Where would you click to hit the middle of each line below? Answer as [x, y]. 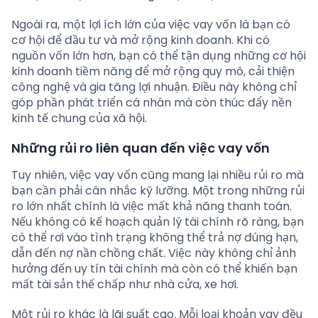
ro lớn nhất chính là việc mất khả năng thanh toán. [152, 207]
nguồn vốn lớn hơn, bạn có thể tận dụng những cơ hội [159, 56]
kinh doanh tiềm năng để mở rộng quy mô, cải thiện [153, 72]
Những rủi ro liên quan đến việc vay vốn [141, 148]
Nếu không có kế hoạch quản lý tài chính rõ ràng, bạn [158, 222]
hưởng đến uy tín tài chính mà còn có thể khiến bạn [154, 269]
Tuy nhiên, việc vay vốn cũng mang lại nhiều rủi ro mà [158, 175]
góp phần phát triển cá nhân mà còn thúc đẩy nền [152, 103]
